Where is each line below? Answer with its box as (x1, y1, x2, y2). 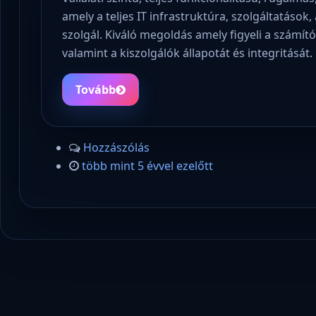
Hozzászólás (83, 140, 150, 156)
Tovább (75, 81, 116, 97)
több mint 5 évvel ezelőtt (81, 158, 213, 174)
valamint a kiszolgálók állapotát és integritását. (62, 44, 313, 61)
